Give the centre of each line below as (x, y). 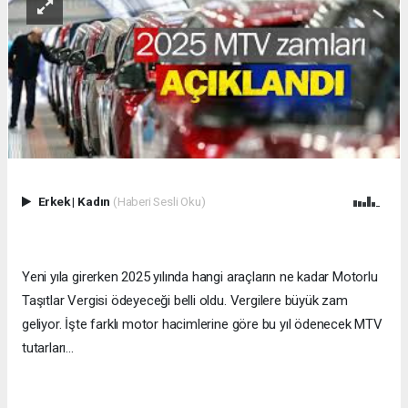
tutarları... (48, 347)
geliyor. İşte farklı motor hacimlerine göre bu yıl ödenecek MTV (202, 324)
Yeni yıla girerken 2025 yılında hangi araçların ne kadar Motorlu (200, 276)
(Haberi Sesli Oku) (159, 201)
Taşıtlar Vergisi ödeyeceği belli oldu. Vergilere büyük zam (185, 300)
